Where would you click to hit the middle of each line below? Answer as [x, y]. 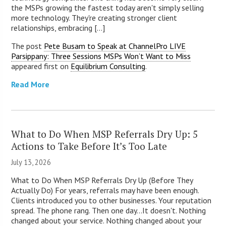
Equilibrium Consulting [108, 66]
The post [28, 46]
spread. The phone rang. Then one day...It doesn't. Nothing [109, 210]
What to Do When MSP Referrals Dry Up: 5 [105, 134]
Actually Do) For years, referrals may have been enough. [105, 190]
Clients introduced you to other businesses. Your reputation [111, 200]
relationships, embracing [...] [58, 27]
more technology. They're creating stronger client [94, 17]
